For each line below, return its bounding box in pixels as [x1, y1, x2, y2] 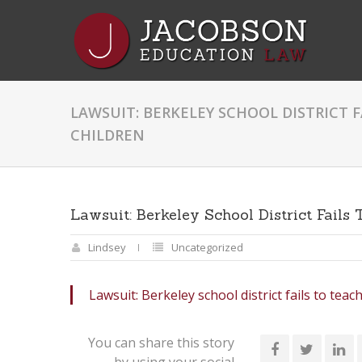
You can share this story [87, 334, 234, 351]
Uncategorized [171, 240, 243, 255]
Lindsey [88, 240, 126, 255]
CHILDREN [70, 125, 145, 145]
